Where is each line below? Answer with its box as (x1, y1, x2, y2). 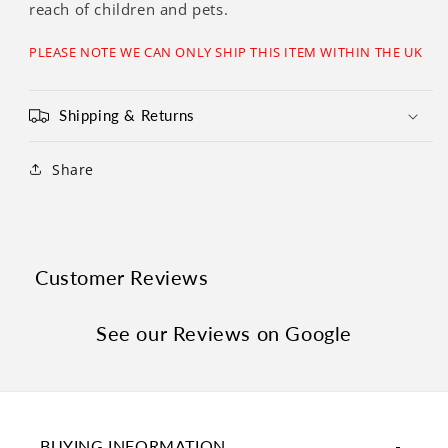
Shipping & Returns (59, 105, 195, 124)
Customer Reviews (35, 264, 209, 289)
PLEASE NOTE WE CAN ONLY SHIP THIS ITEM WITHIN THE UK (29, 42, 423, 61)
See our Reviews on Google (96, 320, 352, 345)
